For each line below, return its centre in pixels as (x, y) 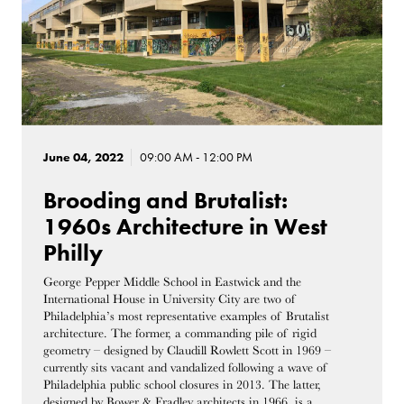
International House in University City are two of (170, 299)
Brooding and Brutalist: (166, 201)
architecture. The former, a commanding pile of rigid (180, 334)
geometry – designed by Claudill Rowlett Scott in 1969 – (188, 351)
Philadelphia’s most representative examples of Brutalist (187, 317)
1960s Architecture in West (186, 227)
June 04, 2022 (84, 158)
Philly (73, 253)
